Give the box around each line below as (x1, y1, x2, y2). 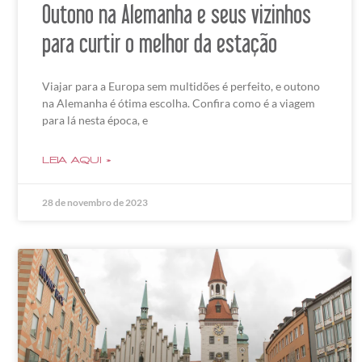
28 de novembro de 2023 (42, 196, 148, 209)
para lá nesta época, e (42, 113, 148, 128)
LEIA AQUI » (42, 155, 112, 166)
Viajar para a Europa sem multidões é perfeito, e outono (42, 79, 320, 94)
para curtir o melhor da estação (42, 28, 277, 58)
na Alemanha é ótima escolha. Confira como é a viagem (42, 96, 315, 111)
